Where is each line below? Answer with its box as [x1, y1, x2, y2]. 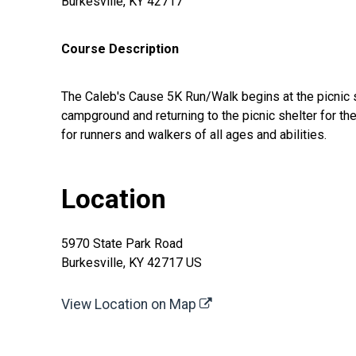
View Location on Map [61, 296, 199, 312]
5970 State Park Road [61, 235, 183, 251]
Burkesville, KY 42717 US [61, 254, 202, 270]
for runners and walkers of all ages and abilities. [61, 126, 327, 142]
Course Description [61, 41, 179, 56]
